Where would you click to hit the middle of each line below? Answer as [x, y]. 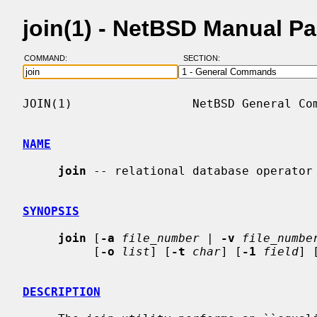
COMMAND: [50, 58]
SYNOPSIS [51, 211]
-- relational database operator [200, 171]
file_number [161, 238]
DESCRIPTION [62, 292]
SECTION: [204, 58]
